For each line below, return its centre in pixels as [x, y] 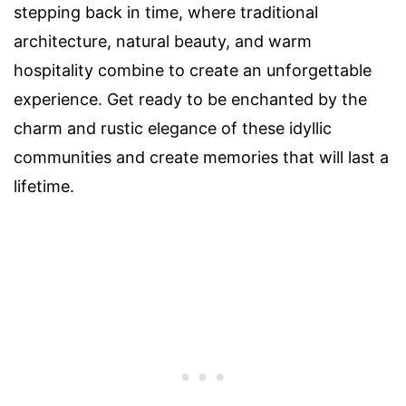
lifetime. [44, 186]
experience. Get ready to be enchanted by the [190, 99]
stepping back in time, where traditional [166, 12]
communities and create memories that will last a [201, 157]
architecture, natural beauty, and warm [163, 41]
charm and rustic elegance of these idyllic [173, 128]
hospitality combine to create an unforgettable [193, 70]
